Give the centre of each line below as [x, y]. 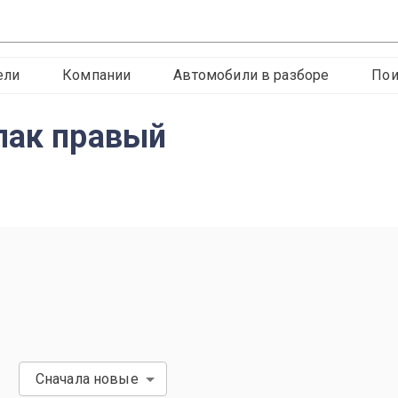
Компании [97, 75]
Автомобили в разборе [251, 75]
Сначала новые [87, 379]
